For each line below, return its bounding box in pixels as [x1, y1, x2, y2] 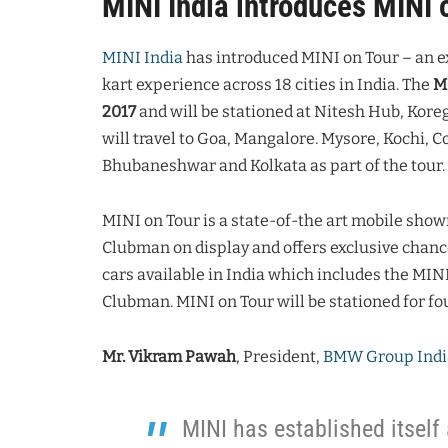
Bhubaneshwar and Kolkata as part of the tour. [102, 155, 445, 175]
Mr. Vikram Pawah [102, 346, 236, 366]
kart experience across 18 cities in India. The [102, 74, 433, 94]
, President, [236, 346, 323, 366]
